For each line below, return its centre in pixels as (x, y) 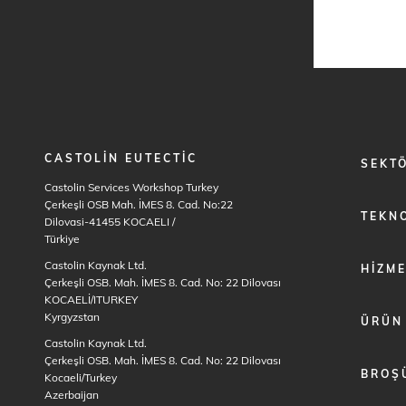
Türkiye (62, 239)
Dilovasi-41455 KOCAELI (108, 222)
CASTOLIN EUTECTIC (121, 158)
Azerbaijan (72, 395)
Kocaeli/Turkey (81, 377)
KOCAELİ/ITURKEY (91, 300)
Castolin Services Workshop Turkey (131, 187)
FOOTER (362, 158)
